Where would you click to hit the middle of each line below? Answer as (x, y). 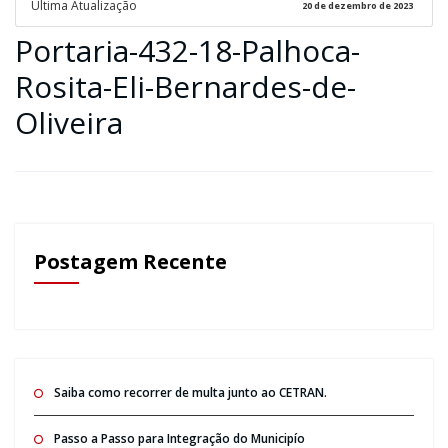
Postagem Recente (130, 261)
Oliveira (69, 122)
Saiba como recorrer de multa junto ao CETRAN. (190, 392)
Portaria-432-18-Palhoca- (187, 50)
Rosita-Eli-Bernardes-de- (185, 86)
